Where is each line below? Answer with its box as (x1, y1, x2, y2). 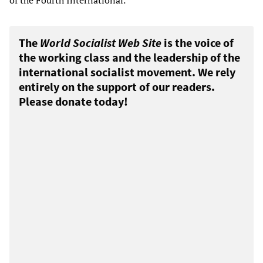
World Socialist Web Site (40, 35, 161, 50)
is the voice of (161, 35, 234, 50)
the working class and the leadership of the (19, 50, 240, 65)
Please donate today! (19, 94, 128, 109)
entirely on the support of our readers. (19, 79, 215, 95)
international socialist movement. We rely (19, 65, 235, 80)
